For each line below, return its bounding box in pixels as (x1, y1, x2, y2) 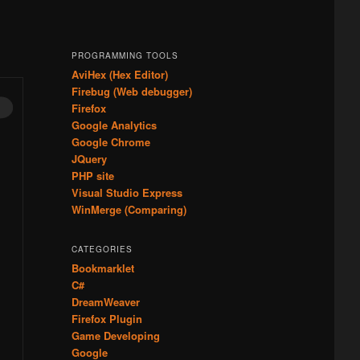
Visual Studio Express (71, 185, 182, 200)
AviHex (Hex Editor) (71, 67, 168, 82)
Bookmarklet (71, 260, 134, 276)
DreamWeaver (71, 294, 140, 310)
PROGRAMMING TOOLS (71, 50, 178, 61)
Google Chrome (71, 134, 150, 149)
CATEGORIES (71, 243, 133, 256)
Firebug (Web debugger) (71, 84, 192, 99)
